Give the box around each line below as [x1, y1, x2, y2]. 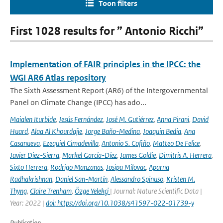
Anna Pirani [157, 114, 189, 124]
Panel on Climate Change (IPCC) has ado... [10, 98, 146, 107]
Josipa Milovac [106, 162, 146, 172]
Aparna [149, 162, 169, 172]
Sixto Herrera [10, 162, 47, 172]
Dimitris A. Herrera [159, 150, 212, 160]
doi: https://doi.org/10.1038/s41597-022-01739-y [46, 198, 194, 208]
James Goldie [120, 150, 156, 160]
